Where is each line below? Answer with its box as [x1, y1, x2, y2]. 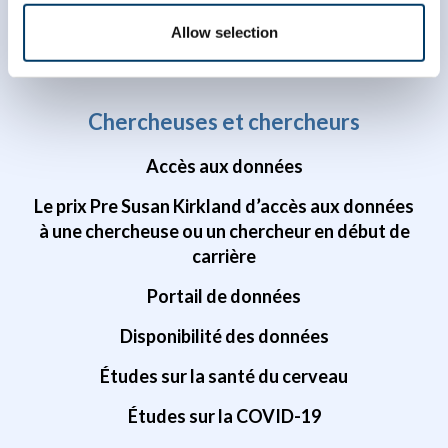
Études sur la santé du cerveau [100, 364, 348, 387]
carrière [192, 244, 256, 267]
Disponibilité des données [119, 324, 329, 347]
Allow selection [170, 23, 278, 41]
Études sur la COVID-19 [127, 404, 321, 427]
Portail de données [147, 284, 301, 307]
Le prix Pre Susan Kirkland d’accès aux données [34, 194, 414, 217]
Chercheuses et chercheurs [88, 107, 360, 135]
